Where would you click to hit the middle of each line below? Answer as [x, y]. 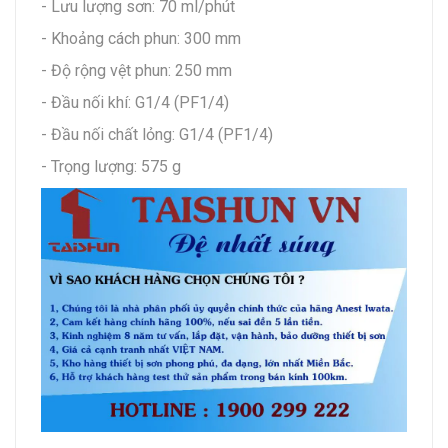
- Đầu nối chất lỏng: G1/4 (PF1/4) [157, 134]
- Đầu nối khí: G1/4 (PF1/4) [135, 102]
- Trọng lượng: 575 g [111, 166]
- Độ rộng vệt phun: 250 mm [136, 70]
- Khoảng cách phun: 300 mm [141, 38]
